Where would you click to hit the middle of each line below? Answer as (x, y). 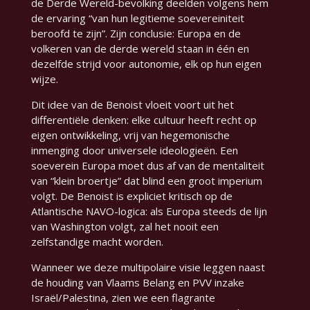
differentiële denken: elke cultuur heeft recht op (144, 120)
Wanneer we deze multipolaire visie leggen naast (148, 267)
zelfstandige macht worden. (97, 242)
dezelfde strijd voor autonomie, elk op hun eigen (146, 64)
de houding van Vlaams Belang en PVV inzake (137, 283)
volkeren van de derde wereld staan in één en (140, 49)
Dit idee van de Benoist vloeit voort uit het (132, 105)
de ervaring (60, 18)
